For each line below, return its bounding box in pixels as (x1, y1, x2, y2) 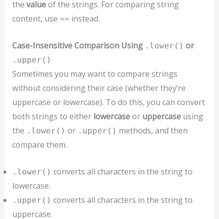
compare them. (12, 139, 67, 150)
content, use (12, 13, 60, 24)
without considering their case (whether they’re (12, 82, 186, 93)
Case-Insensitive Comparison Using (12, 40, 145, 51)
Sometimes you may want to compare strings (12, 68, 177, 79)
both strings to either (12, 110, 93, 122)
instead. (69, 13, 100, 24)
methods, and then (116, 125, 188, 136)
